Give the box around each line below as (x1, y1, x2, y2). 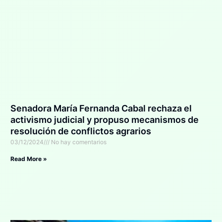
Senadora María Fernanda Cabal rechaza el (10, 103, 192, 114)
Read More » (10, 155, 47, 163)
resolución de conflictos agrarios (10, 126, 151, 137)
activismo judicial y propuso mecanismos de (10, 114, 199, 125)
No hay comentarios (49, 138, 107, 146)
